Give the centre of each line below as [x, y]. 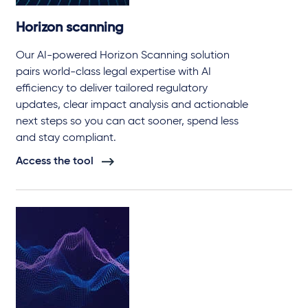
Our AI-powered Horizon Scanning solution [123, 56]
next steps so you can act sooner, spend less [127, 122]
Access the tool [55, 162]
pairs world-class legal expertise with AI [113, 73]
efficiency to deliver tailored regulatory [112, 89]
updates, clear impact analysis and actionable [132, 106]
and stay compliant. [66, 139]
